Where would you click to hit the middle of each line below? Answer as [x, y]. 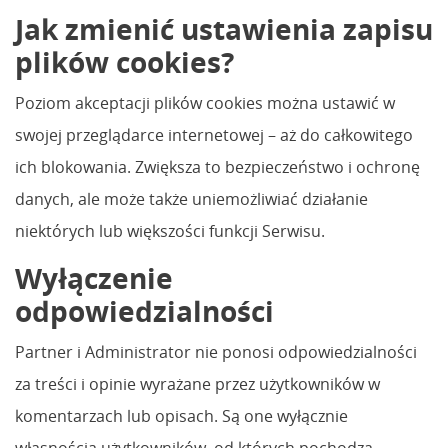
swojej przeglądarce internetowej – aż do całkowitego [214, 134]
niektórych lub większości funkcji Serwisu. [170, 230]
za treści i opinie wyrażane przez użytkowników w [197, 383]
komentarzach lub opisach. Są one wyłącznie [181, 415]
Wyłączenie [94, 277]
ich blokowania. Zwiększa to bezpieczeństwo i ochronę [217, 166]
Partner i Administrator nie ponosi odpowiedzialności [216, 351]
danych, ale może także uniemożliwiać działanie [191, 198]
